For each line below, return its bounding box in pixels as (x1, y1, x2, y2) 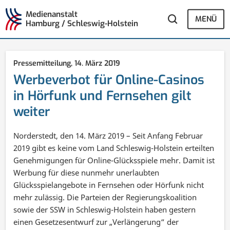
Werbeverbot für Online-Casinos (13, 71, 205, 88)
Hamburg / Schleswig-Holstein (25, 18, 138, 29)
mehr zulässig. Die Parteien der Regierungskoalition (13, 191, 197, 202)
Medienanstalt (25, 9, 78, 20)
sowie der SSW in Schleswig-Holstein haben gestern (13, 204, 196, 215)
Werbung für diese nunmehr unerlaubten (13, 167, 160, 178)
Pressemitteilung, (13, 58, 75, 68)
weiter (13, 103, 50, 120)
